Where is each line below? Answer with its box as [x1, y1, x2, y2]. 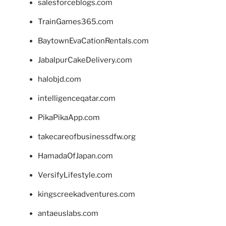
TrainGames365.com [38, 17, 114, 26]
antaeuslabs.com [38, 208, 98, 218]
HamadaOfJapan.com [38, 151, 113, 160]
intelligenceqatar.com [38, 93, 116, 103]
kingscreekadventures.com [38, 189, 135, 199]
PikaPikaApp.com [38, 112, 100, 122]
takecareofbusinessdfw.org [38, 132, 136, 141]
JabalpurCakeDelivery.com [38, 55, 132, 65]
